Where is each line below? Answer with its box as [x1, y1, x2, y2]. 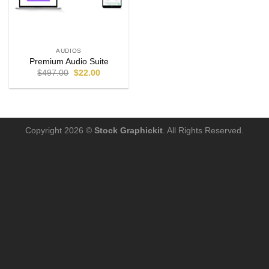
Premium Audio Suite [29, 57, 109, 67]
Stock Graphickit [94, 125, 163, 136]
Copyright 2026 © [25, 125, 94, 136]
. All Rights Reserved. [163, 125, 244, 136]
